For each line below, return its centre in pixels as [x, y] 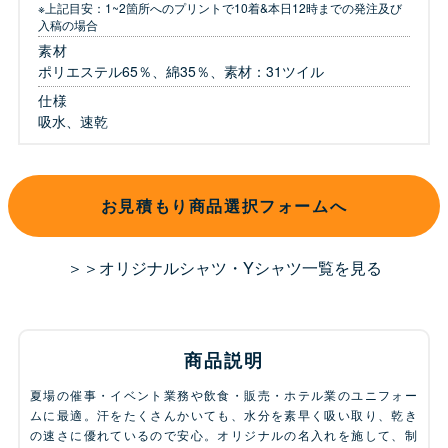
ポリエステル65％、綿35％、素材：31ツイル [181, 71]
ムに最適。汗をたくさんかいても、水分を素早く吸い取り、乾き [224, 415]
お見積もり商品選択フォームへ [224, 206]
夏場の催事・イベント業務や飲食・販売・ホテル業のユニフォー [224, 395]
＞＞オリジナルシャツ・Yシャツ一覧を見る [224, 268]
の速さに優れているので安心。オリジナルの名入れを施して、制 [224, 435]
